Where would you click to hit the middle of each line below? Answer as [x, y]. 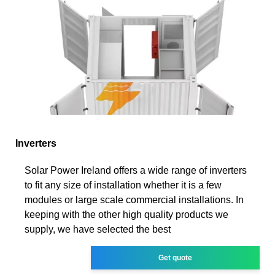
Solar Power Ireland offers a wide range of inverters [136, 170]
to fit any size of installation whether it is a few [123, 185]
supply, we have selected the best [98, 229]
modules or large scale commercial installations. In [134, 199]
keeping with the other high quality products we [126, 214]
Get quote [176, 258]
